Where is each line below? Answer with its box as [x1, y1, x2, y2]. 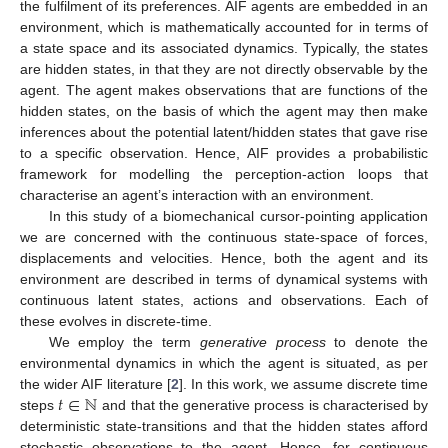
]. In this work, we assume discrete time [179, 376, 428, 393]
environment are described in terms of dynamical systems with [20, 271, 428, 288]
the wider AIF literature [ [20, 376, 171, 393]
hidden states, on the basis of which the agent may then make [20, 103, 428, 120]
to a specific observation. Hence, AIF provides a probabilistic [20, 145, 428, 162]
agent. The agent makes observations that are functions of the [20, 82, 428, 99]
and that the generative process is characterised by [98, 397, 428, 414]
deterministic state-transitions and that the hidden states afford [20, 418, 428, 435]
